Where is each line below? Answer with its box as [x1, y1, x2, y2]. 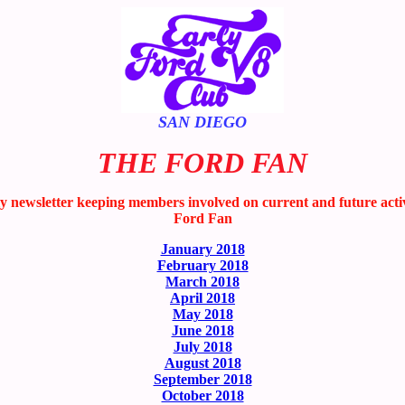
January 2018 [160, 241, 245, 257]
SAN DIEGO [158, 113, 247, 131]
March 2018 [165, 274, 240, 289]
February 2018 [156, 258, 249, 273]
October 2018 [161, 388, 244, 403]
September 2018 [153, 372, 252, 387]
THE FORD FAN [98, 146, 307, 179]
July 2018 [173, 339, 232, 354]
